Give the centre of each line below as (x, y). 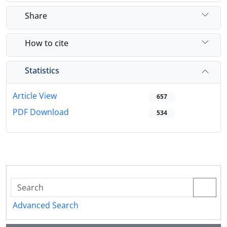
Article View (35, 96)
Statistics (42, 70)
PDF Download (41, 112)
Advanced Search (46, 205)
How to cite (47, 43)
